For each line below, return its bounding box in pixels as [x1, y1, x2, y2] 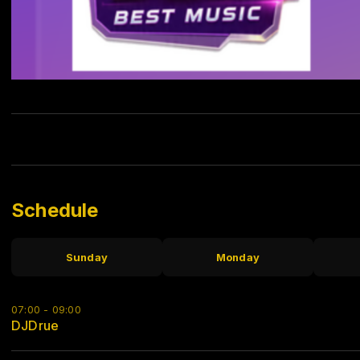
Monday [215, 251, 260, 264]
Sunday [65, 251, 108, 264]
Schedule [11, 198, 99, 223]
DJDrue [11, 317, 59, 334]
